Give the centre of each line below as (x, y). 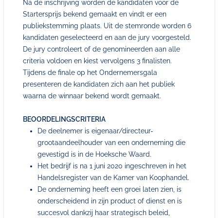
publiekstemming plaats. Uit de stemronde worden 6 (107, 26)
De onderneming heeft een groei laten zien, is (109, 189)
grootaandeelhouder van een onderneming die (111, 143)
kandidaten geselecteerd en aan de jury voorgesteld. (107, 37)
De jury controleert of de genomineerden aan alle (101, 49)
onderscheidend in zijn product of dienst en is (109, 201)
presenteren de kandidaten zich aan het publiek (99, 84)
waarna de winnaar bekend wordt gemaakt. (92, 96)
